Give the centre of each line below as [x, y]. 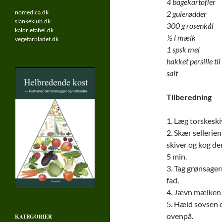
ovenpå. [180, 216]
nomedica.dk [32, 12]
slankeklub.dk [33, 21]
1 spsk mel [183, 49]
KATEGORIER [33, 216]
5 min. [176, 156]
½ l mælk [181, 37]
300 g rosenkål [190, 26]
